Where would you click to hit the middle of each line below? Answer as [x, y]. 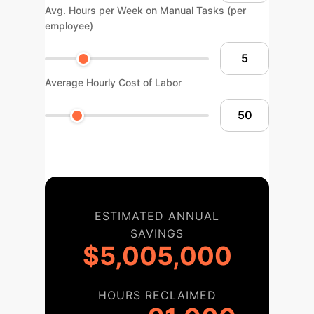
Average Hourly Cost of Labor [113, 82]
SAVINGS [157, 233]
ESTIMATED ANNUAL [157, 216]
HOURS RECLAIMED [157, 295]
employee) [69, 26]
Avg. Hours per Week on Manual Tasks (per [145, 10]
